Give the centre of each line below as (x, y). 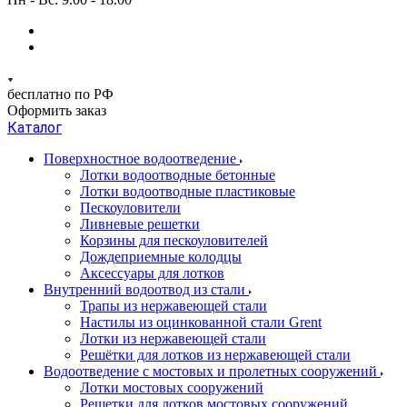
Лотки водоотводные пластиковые (188, 191)
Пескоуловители (130, 208)
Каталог (35, 128)
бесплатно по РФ (60, 94)
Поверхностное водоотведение (142, 159)
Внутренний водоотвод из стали (146, 289)
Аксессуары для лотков (152, 273)
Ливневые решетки (140, 224)
